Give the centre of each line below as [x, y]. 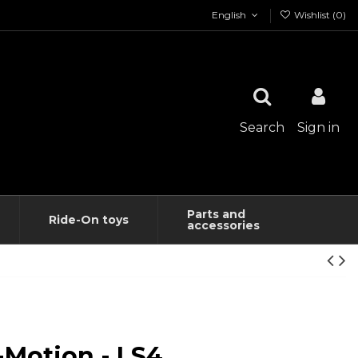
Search [262, 128]
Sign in [318, 128]
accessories [223, 225]
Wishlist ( [314, 15]
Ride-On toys [88, 219]
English [229, 15]
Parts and [216, 214]
